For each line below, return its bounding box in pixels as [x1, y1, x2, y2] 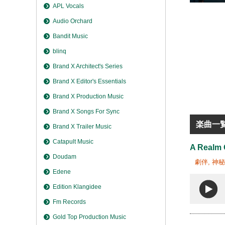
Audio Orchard [53, 18, 93, 25]
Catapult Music [53, 138, 94, 146]
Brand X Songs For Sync [53, 108, 120, 116]
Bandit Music [53, 33, 88, 40]
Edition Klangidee [53, 183, 102, 191]
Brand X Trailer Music [53, 123, 112, 131]
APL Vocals [53, 3, 84, 10]
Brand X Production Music [53, 93, 124, 100]
